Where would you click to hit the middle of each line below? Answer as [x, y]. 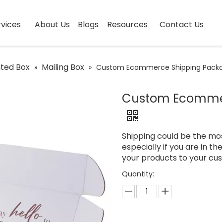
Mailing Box [63, 67]
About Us [53, 25]
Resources [127, 25]
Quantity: [138, 174]
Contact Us [182, 25]
